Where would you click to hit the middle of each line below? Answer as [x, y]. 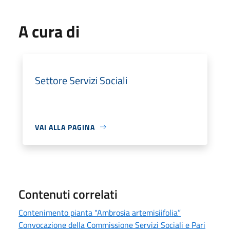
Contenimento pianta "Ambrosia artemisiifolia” [100, 212]
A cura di [49, 31]
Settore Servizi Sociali [81, 80]
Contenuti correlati [68, 194]
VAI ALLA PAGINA [65, 127]
